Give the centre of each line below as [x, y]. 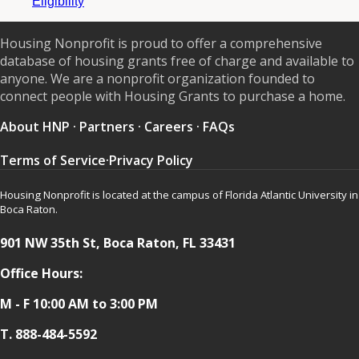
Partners [107, 126]
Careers [169, 126]
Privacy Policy [151, 160]
